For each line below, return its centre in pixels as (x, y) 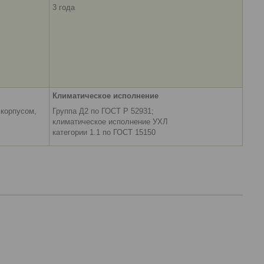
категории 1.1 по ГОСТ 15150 (104, 133)
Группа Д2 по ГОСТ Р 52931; (103, 111)
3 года (64, 8)
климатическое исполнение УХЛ (110, 122)
